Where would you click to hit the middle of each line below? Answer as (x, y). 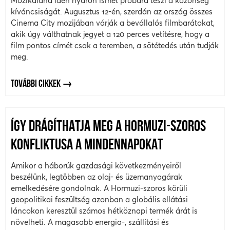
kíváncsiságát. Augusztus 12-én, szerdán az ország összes (112, 11)
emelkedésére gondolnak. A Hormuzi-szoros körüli (99, 188)
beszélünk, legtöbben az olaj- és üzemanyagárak (97, 177)
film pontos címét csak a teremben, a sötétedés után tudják (115, 45)
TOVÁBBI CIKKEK (36, 84)
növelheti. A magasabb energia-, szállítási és (90, 222)
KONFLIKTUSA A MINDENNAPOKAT (87, 146)
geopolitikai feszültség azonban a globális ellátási (99, 200)
